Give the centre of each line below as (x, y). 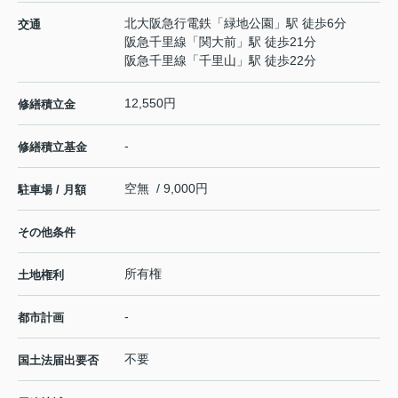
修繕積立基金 (52, 147)
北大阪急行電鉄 (168, 24)
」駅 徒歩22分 (276, 61)
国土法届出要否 (58, 361)
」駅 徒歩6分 (310, 24)
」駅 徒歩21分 (276, 42)
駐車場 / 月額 (52, 190)
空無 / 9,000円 (166, 189)
